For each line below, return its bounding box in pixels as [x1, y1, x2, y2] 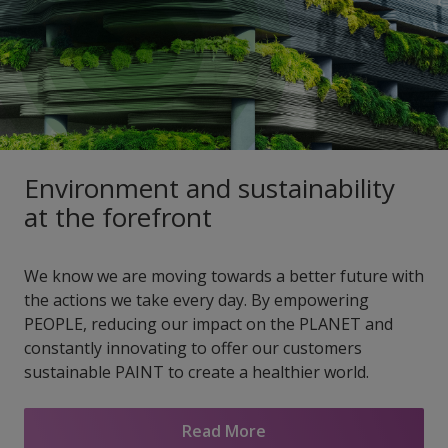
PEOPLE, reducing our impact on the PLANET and [24, 313, 393, 336]
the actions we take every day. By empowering [24, 289, 369, 312]
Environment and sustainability [24, 170, 395, 207]
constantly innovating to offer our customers [24, 337, 362, 360]
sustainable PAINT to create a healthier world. [24, 361, 369, 384]
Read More [182, 419, 266, 442]
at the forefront [24, 199, 212, 236]
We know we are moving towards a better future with [24, 265, 424, 288]
